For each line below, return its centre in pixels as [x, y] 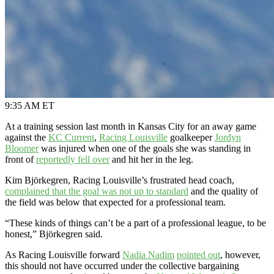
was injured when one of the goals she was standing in [145, 148]
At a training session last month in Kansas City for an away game [131, 126]
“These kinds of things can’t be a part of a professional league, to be [135, 223]
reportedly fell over [73, 159]
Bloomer [22, 148]
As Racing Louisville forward [64, 254]
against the [27, 137]
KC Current [71, 137]
